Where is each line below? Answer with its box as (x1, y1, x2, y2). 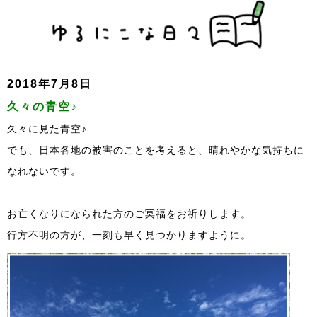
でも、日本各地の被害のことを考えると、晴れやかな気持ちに (7, 144, 304, 156)
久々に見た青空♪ (7, 122, 87, 134)
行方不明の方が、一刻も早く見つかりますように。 (7, 229, 251, 241)
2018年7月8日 (7, 77, 92, 90)
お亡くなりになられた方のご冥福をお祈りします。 (7, 207, 251, 219)
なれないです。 (7, 165, 81, 177)
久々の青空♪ (7, 100, 78, 113)
